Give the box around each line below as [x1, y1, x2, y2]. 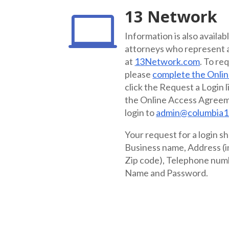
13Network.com [134, 55, 200, 67]
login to [125, 106, 156, 118]
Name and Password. [125, 167, 209, 178]
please [125, 68, 153, 80]
